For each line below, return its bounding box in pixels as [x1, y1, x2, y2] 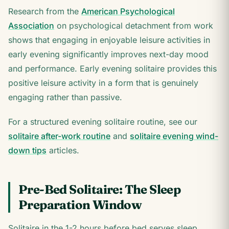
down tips [8, 145, 47, 155]
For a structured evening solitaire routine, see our [8, 117, 197, 127]
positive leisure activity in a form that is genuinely [8, 78, 198, 88]
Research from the [8, 6, 81, 16]
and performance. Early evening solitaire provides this [8, 63, 217, 74]
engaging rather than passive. [8, 92, 122, 102]
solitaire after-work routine [8, 131, 110, 141]
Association [8, 20, 54, 31]
